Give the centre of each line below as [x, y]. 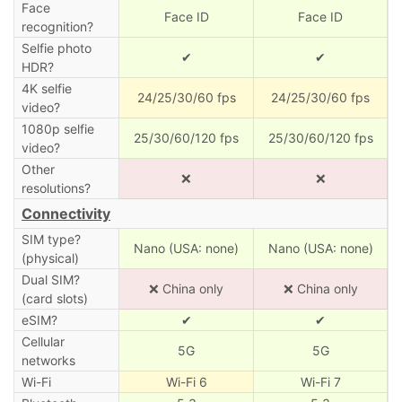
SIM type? [51, 239]
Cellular [43, 341]
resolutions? [56, 188]
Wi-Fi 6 [186, 381]
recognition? [57, 26]
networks [48, 360]
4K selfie [46, 88]
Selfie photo [56, 48]
